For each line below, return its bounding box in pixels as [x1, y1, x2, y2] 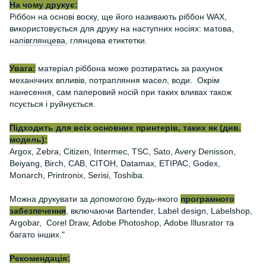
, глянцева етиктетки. [65, 36, 147, 45]
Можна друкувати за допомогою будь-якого [9, 194, 180, 204]
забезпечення [9, 206, 66, 216]
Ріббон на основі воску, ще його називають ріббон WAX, [9, 12, 227, 21]
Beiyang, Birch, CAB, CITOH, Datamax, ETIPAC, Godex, [9, 159, 220, 168]
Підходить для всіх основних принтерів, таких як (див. [9, 123, 241, 132]
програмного [180, 194, 235, 204]
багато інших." [9, 230, 65, 239]
